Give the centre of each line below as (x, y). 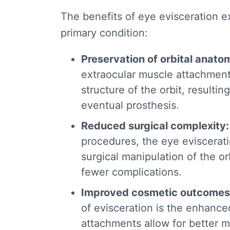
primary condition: (104, 33)
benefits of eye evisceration (150, 17)
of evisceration (117, 208)
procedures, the (121, 141)
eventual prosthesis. (130, 106)
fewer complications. (131, 172)
